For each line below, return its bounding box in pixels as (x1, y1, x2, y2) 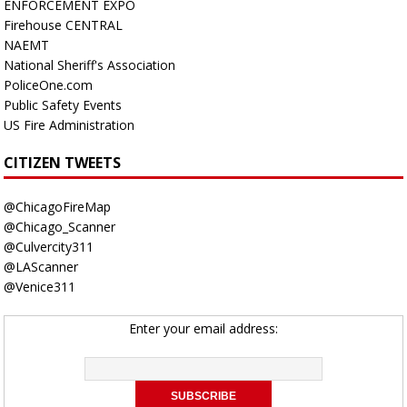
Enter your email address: (129, 319, 278, 337)
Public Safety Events (4, 95, 122, 114)
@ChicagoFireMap (4, 197, 111, 215)
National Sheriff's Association (4, 55, 175, 74)
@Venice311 (4, 277, 75, 295)
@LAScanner (4, 257, 78, 275)
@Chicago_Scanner (4, 217, 115, 235)
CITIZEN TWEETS (4, 152, 121, 173)
